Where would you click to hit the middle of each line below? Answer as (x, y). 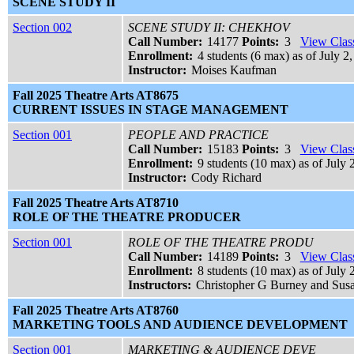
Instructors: (160, 285)
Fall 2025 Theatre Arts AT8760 (96, 311)
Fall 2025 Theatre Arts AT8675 (96, 96)
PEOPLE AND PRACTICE (198, 135)
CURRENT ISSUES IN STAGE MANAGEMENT (151, 110)
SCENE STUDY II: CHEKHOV (209, 28)
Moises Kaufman (234, 70)
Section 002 (42, 28)
